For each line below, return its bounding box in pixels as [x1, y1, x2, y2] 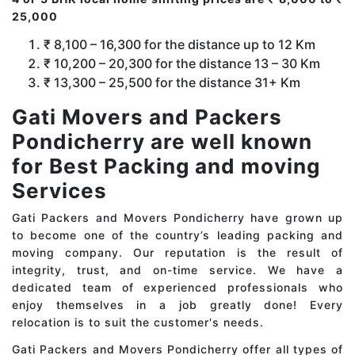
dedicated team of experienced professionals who [12, 281, 343, 295]
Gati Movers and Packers [12, 105, 282, 130]
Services [12, 178, 107, 204]
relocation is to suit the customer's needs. [12, 315, 264, 330]
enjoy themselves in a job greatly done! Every [12, 298, 343, 312]
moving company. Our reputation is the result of [12, 246, 343, 260]
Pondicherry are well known [12, 129, 312, 155]
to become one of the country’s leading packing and [12, 228, 343, 242]
